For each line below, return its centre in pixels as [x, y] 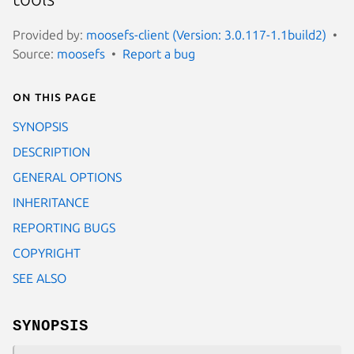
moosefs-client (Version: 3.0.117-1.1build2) [206, 34]
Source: [35, 53]
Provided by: [49, 34]
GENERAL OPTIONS [67, 177]
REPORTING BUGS [64, 227]
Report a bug [159, 53]
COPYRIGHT [47, 252]
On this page [55, 96]
